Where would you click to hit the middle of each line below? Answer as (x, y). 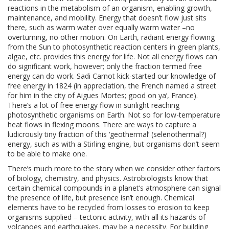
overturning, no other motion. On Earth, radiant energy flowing (111, 37)
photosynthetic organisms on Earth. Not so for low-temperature (114, 114)
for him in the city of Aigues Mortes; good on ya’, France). (103, 95)
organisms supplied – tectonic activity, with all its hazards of (107, 217)
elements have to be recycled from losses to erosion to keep (109, 207)
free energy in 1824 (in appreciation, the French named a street (112, 85)
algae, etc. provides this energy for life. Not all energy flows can (112, 56)
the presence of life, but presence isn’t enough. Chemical (101, 197)
